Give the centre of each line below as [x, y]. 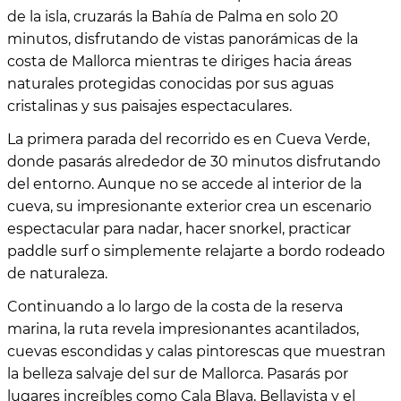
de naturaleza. [57, 274]
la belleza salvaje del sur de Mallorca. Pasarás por [178, 374]
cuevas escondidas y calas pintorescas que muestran [196, 352]
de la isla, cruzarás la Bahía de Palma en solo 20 [173, 17]
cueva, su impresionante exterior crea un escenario [189, 207]
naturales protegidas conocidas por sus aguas [171, 84]
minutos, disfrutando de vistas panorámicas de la [183, 39]
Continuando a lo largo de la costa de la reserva [175, 307]
